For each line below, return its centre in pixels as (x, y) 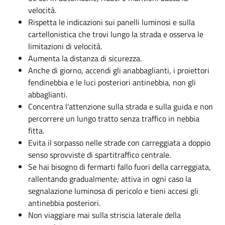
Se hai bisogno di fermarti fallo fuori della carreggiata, (120, 166)
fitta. (36, 130)
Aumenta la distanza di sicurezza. (85, 58)
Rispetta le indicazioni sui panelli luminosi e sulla (111, 22)
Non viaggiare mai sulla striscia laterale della (104, 215)
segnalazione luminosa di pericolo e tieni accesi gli (113, 191)
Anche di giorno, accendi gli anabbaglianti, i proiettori (119, 70)
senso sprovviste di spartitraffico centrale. (99, 154)
